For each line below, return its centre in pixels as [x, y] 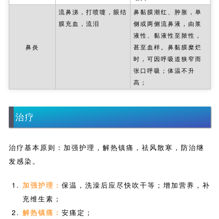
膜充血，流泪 [79, 23]
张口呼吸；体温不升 [164, 70]
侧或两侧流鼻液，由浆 [167, 23]
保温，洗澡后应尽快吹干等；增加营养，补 [136, 185]
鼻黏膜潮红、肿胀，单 [167, 11]
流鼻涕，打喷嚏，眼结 [93, 11]
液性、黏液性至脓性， [167, 35]
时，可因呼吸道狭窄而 [167, 58]
